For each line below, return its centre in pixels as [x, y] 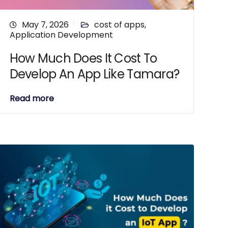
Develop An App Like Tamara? [94, 74]
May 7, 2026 [45, 25]
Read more [32, 98]
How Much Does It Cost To [83, 58]
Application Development [61, 35]
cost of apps [119, 25]
